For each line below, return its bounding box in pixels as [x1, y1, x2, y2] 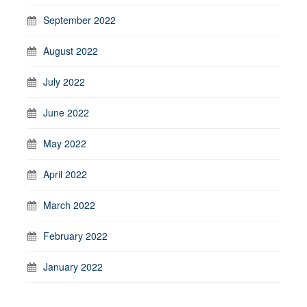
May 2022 [43, 136, 86, 150]
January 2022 [43, 260, 103, 273]
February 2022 [43, 229, 108, 243]
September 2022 [43, 13, 116, 27]
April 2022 [43, 167, 87, 181]
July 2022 [43, 75, 85, 88]
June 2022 [43, 106, 89, 119]
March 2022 [43, 198, 95, 212]
